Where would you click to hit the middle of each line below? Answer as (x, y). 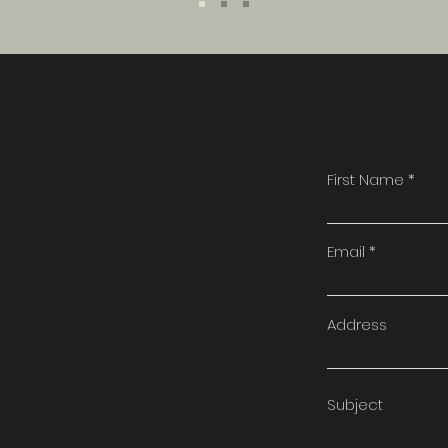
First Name (365, 179)
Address (357, 324)
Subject (355, 404)
